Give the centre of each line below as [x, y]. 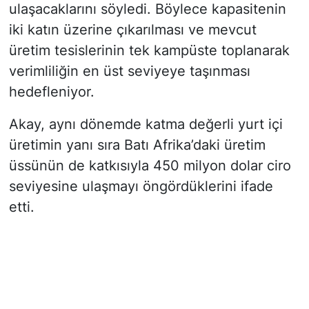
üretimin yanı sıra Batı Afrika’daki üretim [137, 145]
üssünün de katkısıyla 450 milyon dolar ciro [150, 166]
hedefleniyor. [51, 92]
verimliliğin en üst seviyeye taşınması [129, 71]
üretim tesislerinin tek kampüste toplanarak [149, 51]
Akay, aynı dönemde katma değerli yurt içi [146, 124]
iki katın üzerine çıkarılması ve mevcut [132, 30]
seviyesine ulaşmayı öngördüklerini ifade [141, 187]
